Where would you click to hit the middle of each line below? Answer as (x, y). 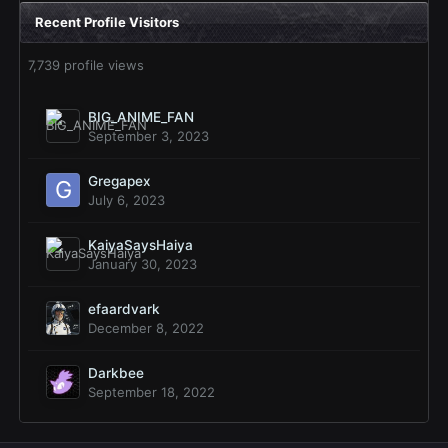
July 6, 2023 (126, 200)
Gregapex (119, 181)
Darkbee (116, 373)
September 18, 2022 (151, 392)
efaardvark (124, 309)
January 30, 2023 (142, 264)
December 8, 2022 (146, 328)
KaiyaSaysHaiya (140, 245)
